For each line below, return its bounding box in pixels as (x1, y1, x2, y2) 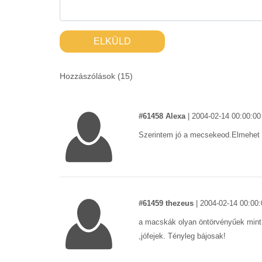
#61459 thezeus (139, 199, 194, 208)
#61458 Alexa (139, 112, 185, 120)
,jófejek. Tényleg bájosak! (139, 232, 226, 240)
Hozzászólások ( (60, 71, 120, 81)
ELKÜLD (94, 36, 131, 46)
